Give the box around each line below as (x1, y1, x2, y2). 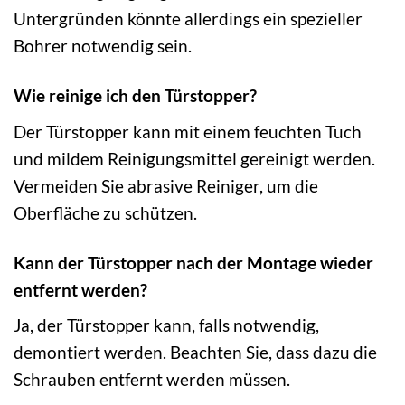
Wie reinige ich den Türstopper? (14, 85, 257, 106)
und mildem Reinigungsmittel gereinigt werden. (14, 147, 375, 169)
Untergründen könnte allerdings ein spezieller (14, 8, 363, 30)
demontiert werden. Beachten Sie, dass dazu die (14, 342, 377, 363)
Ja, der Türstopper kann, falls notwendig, (14, 315, 319, 336)
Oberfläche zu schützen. (14, 202, 197, 223)
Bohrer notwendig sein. (14, 35, 192, 57)
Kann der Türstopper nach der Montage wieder (14, 251, 373, 273)
